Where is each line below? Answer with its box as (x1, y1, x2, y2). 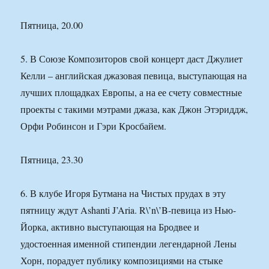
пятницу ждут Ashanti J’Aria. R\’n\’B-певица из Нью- (20, 204, 237, 217)
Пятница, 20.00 (20, 19, 83, 32)
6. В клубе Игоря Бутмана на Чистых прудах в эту (20, 187, 226, 200)
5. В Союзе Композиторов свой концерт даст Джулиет (20, 52, 243, 65)
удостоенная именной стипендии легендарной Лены (20, 237, 237, 250)
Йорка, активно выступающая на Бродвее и (20, 220, 200, 234)
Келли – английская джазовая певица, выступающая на (20, 69, 247, 82)
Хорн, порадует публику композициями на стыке (20, 254, 223, 267)
